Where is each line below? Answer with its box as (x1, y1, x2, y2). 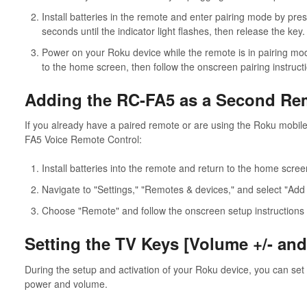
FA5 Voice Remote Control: (24, 132, 142, 147)
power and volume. (24, 276, 108, 291)
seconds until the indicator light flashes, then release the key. (41, 23, 305, 38)
